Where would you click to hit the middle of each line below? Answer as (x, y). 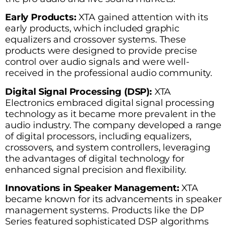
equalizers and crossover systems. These (96, 40)
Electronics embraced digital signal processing (110, 102)
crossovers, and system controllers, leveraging (108, 147)
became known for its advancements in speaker (113, 199)
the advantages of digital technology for (95, 158)
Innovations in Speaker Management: (92, 188)
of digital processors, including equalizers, (98, 136)
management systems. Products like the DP (105, 210)
